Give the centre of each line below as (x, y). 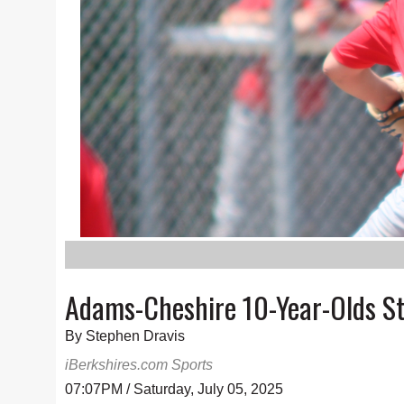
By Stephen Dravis (125, 336)
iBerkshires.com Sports (139, 365)
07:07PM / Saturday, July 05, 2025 (174, 389)
